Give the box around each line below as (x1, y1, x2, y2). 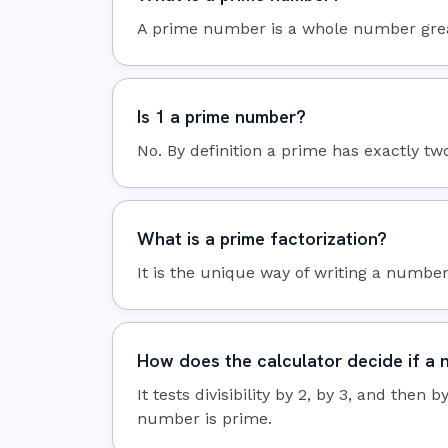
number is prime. (137, 409, 272, 429)
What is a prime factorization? (137, 227, 387, 251)
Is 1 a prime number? (137, 105, 306, 129)
